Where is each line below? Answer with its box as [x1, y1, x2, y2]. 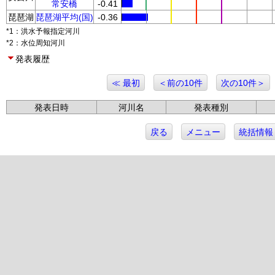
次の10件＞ [221, 78, 265, 88]
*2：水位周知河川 [6, 39, 65, 47]
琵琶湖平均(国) [36, 12, 93, 22]
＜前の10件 [158, 78, 203, 88]
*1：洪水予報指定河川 [6, 27, 80, 36]
